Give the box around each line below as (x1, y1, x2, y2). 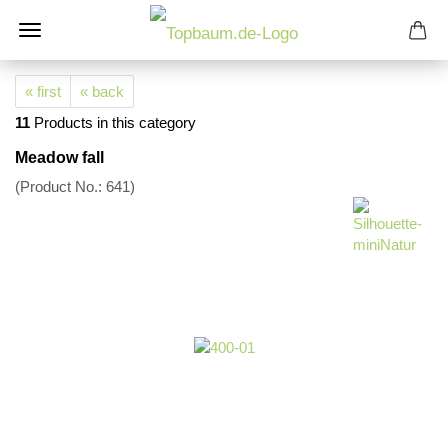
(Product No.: (15, 178, 106, 195)
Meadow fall (15, 149, 104, 166)
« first (25, 83, 61, 100)
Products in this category (30, 114, 196, 131)
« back (80, 83, 124, 100)
